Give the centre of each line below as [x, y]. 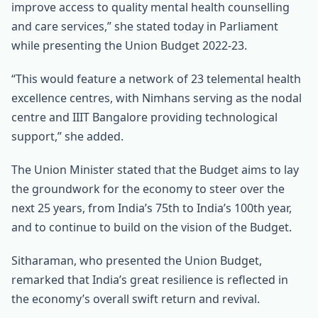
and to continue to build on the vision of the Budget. [152, 227]
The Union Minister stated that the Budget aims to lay [155, 169]
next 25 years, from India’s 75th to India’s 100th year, [152, 208]
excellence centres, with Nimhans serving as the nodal [157, 98]
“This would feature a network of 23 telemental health [156, 78]
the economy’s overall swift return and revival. [136, 298]
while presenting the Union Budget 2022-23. [129, 45]
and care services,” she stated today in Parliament [145, 26]
